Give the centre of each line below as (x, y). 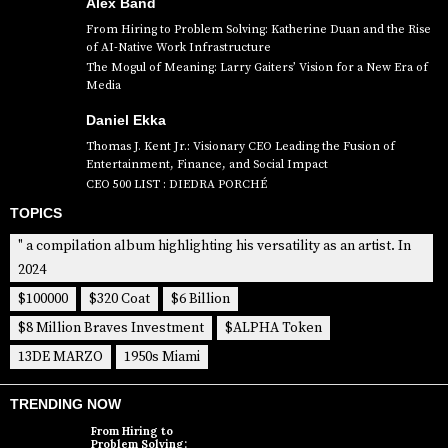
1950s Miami (162, 356)
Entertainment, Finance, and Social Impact (207, 164)
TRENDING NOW (65, 403)
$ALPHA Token (273, 327)
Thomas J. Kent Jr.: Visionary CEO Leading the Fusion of (240, 146)
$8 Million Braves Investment (111, 327)
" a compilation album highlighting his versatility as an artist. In (214, 245)
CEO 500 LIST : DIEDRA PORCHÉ (176, 184)
